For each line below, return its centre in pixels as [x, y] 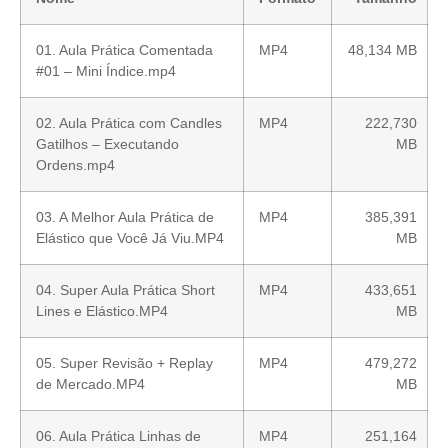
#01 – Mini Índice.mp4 [106, 70]
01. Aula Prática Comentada [124, 49]
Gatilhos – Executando [107, 143]
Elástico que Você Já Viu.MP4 [130, 237]
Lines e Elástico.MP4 [102, 310]
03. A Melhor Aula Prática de [125, 216]
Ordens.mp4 [75, 164]
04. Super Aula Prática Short [125, 289]
